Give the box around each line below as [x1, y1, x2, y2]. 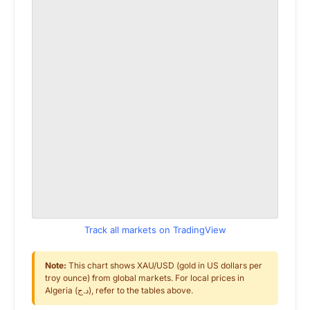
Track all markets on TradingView [84, 224, 226, 235]
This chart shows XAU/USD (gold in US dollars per [66, 260, 262, 271]
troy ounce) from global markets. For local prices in [45, 273, 244, 283]
